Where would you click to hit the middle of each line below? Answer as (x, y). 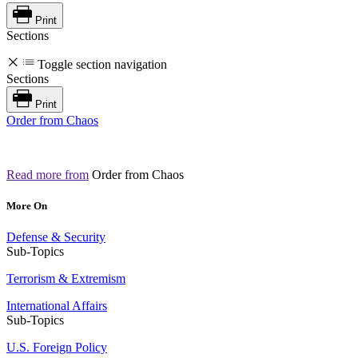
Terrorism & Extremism (66, 279)
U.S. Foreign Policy (57, 348)
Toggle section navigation (102, 64)
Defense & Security (56, 237)
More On (27, 205)
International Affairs (57, 306)
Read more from (48, 174)
